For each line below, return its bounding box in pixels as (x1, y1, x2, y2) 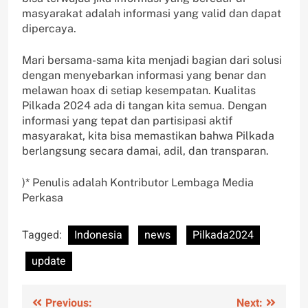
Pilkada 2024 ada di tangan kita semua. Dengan (22, 99, 267, 113)
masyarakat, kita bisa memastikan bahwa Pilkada (22, 129, 274, 143)
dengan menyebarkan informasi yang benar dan (22, 69, 266, 82)
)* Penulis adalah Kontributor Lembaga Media (22, 176, 254, 190)
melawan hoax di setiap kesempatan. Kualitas (22, 84, 256, 98)
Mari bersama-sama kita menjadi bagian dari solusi (22, 54, 282, 67)
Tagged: (22, 227, 65, 244)
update (32, 253, 66, 270)
